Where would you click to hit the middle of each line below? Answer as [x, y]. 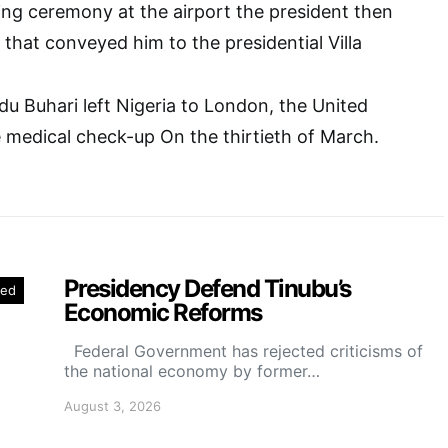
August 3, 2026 [112, 406]
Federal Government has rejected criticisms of [243, 351]
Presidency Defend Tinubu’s [207, 289]
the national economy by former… [192, 371]
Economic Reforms [163, 313]
